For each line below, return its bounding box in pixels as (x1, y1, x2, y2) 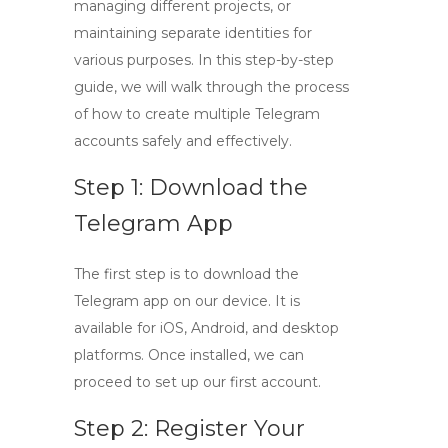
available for (74, 319, 160, 337)
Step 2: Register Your (74, 415, 305, 442)
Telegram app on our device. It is (74, 292, 300, 310)
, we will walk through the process (114, 78, 349, 96)
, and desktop (245, 319, 339, 337)
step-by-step (245, 51, 334, 69)
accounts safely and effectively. (74, 132, 292, 150)
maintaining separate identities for (74, 24, 312, 42)
